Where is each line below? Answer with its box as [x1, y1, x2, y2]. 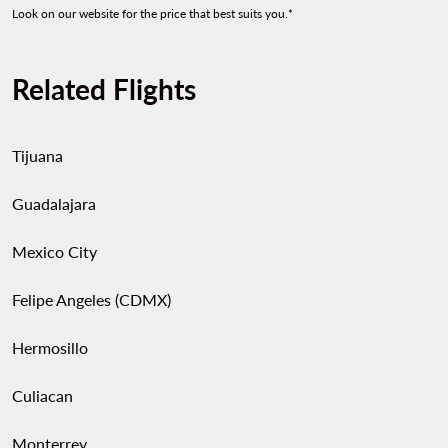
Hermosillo [12, 338, 88, 357]
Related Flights [12, 72, 196, 106]
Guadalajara [12, 194, 96, 213]
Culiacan [12, 386, 73, 405]
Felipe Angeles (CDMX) [12, 290, 171, 309]
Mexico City [12, 242, 97, 261]
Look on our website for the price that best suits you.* [12, 6, 293, 21]
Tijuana [12, 146, 63, 165]
